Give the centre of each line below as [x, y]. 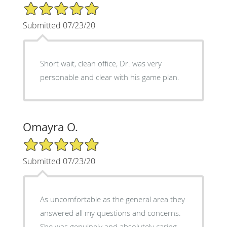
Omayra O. [50, 127]
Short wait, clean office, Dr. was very [101, 63]
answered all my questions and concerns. [110, 213]
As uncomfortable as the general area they [112, 199]
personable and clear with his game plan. [109, 77]
